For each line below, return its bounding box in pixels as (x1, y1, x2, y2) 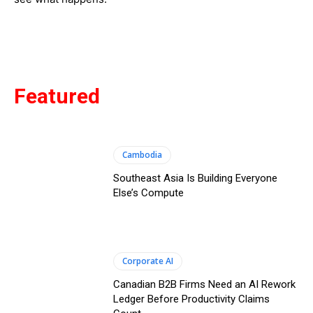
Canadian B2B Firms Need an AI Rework (113, 277, 296, 291)
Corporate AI (122, 254, 174, 267)
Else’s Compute (113, 187, 184, 200)
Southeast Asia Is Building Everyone (113, 172, 278, 185)
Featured (14, 84, 100, 108)
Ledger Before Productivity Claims (113, 292, 270, 305)
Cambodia (122, 149, 163, 161)
